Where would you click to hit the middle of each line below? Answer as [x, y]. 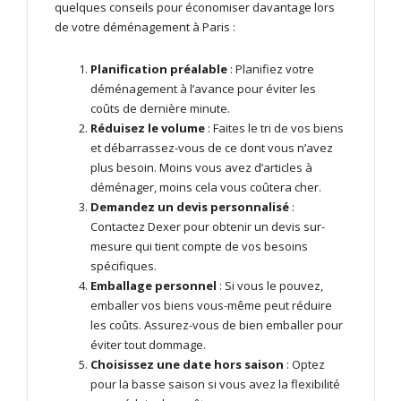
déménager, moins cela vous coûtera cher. [206, 187]
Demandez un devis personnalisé [190, 206]
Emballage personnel [154, 285]
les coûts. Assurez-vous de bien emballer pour [217, 324]
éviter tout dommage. [148, 344]
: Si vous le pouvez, [270, 285]
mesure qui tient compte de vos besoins [199, 246]
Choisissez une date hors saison [187, 364]
